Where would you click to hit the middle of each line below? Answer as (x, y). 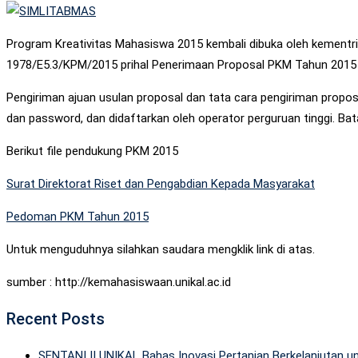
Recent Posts (56, 318)
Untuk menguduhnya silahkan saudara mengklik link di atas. (161, 249)
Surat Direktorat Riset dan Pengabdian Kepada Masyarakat (161, 183)
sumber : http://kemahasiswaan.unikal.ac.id (119, 282)
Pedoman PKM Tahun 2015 (78, 216)
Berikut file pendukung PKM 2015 (92, 151)
